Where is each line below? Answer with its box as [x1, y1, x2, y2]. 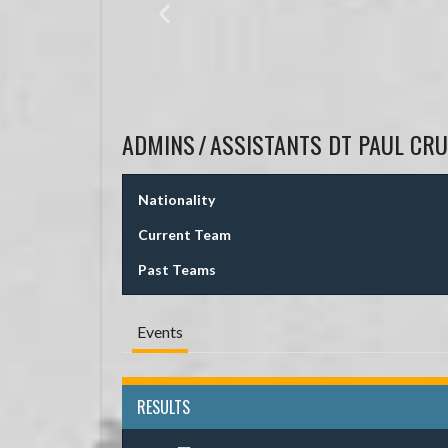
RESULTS [137, 394, 190, 419]
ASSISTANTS [210, 125, 322, 162]
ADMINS [122, 125, 195, 162]
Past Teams [138, 260, 216, 278]
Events [137, 321, 183, 341]
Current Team [138, 225, 231, 243]
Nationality [138, 190, 215, 208]
